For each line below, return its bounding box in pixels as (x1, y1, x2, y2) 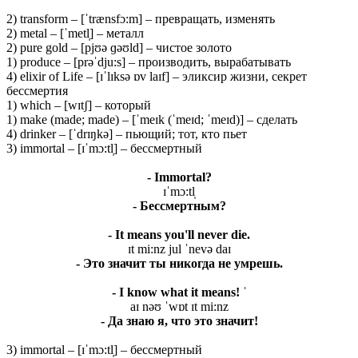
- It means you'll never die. (108, 227, 250, 241)
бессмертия (6, 83, 68, 97)
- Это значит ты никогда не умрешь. (75, 256, 283, 270)
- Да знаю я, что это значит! (100, 313, 258, 328)
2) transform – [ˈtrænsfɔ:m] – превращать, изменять (6, 11, 275, 26)
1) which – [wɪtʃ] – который (6, 97, 151, 112)
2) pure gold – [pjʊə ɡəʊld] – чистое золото (6, 40, 232, 54)
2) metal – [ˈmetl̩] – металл (6, 26, 144, 40)
